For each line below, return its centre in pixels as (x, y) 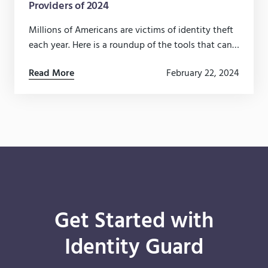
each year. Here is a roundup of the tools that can (130, 46)
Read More (51, 73)
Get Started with (134, 222)
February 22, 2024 (203, 74)
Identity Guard (134, 249)
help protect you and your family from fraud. (120, 61)
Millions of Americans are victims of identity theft (131, 31)
